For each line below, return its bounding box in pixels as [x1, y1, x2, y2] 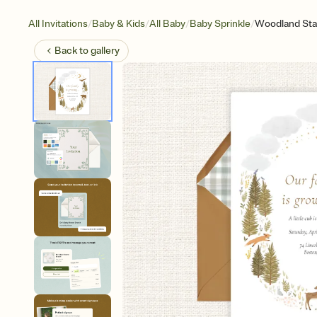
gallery [91, 45, 120, 57]
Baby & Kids [92, 18, 145, 30]
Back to [54, 45, 91, 57]
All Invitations [28, 18, 88, 30]
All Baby [149, 18, 185, 30]
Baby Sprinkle [190, 18, 250, 30]
